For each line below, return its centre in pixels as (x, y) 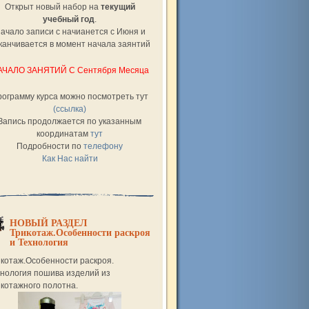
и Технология (39, 242)
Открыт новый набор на (52, 7)
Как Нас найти (70, 159)
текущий (118, 7)
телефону (103, 146)
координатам (63, 134)
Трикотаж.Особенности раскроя (80, 233)
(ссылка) (70, 109)
